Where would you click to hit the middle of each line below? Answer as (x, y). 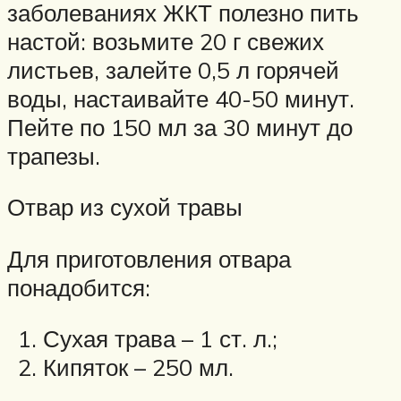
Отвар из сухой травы (125, 207)
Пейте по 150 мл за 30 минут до (180, 127)
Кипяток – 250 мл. (138, 367)
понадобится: (79, 287)
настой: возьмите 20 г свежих (166, 41)
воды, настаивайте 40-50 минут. (181, 98)
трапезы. (54, 155)
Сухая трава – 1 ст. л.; (160, 339)
